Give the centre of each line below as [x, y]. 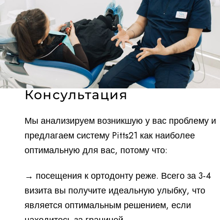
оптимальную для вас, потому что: [96, 150]
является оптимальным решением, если [108, 205]
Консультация [76, 95]
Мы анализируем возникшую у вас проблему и [120, 120]
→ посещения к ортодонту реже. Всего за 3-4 [118, 175]
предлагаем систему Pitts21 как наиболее [110, 135]
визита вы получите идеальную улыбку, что [115, 190]
